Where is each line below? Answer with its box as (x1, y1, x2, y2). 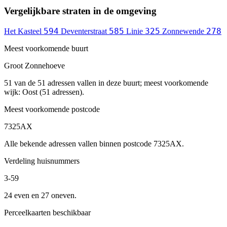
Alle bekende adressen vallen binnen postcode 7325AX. (4, 139, 184, 148)
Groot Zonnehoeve (4, 61, 65, 70)
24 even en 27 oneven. (4, 191, 77, 200)
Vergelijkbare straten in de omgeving (4, 5, 157, 16)
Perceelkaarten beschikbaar (4, 208, 91, 217)
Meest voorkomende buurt (4, 44, 88, 53)
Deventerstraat (61, 26, 107, 35)
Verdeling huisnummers (4, 156, 80, 165)
